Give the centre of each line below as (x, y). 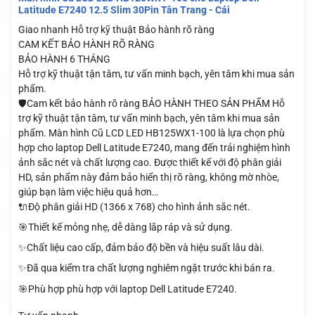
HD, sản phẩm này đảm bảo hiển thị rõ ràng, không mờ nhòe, (148, 177)
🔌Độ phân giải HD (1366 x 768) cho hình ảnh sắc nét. (134, 206)
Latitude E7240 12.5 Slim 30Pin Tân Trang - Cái (124, 10)
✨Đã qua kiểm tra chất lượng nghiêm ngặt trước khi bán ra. (146, 268)
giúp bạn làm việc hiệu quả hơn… (88, 192)
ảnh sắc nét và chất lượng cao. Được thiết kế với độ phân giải (149, 162)
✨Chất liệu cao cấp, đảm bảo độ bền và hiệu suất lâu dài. (141, 248)
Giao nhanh (43, 29)
